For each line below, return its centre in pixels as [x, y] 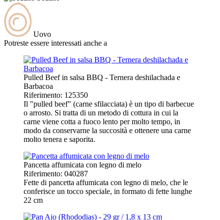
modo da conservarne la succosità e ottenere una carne [107, 130]
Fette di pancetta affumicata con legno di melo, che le [106, 182]
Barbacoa [38, 86]
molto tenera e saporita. [59, 139]
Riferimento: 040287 [56, 173]
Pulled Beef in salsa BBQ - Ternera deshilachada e [102, 77]
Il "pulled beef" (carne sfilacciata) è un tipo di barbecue [109, 104]
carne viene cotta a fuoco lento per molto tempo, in [102, 121]
